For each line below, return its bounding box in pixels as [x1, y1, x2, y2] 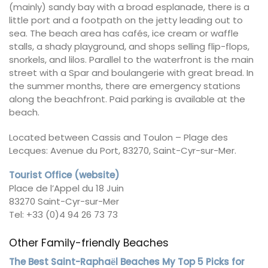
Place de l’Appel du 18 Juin [9, 182, 124, 195]
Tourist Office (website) [9, 169, 120, 182]
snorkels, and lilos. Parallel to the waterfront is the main [9, 53, 254, 66]
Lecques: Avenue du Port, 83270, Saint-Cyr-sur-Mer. [9, 144, 236, 157]
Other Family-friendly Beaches [9, 235, 169, 250]
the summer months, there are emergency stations [9, 80, 240, 93]
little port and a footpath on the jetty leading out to [9, 14, 243, 27]
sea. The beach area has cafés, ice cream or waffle [9, 27, 239, 40]
